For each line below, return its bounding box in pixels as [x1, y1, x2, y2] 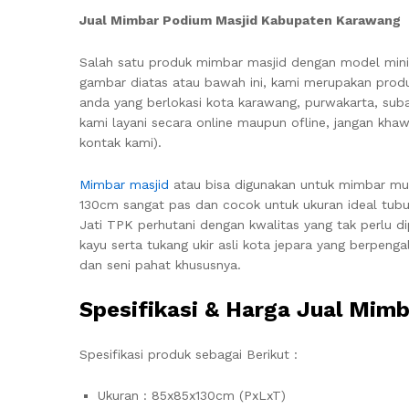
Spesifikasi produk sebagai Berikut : [79, 346, 298, 362]
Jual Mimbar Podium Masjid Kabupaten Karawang [79, 13, 401, 28]
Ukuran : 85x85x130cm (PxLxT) [98, 388, 286, 404]
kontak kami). [79, 134, 162, 150]
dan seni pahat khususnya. [79, 257, 241, 272]
